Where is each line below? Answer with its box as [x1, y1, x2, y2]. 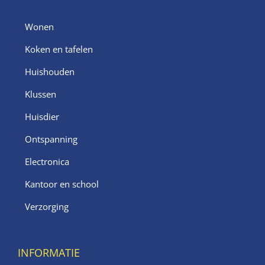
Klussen [25, 88, 56, 101]
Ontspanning [25, 133, 77, 146]
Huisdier [25, 111, 59, 123]
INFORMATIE [18, 245, 80, 260]
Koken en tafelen [25, 43, 93, 56]
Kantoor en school [25, 178, 99, 190]
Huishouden [25, 66, 75, 78]
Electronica [25, 156, 69, 168]
